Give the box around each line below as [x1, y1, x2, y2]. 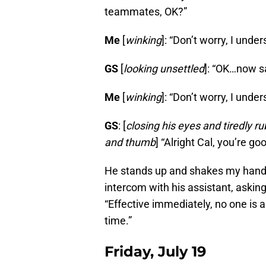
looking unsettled [123, 62, 204, 75]
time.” [104, 214, 132, 227]
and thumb [104, 136, 156, 149]
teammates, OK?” [104, 5, 187, 18]
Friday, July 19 [104, 243, 206, 261]
